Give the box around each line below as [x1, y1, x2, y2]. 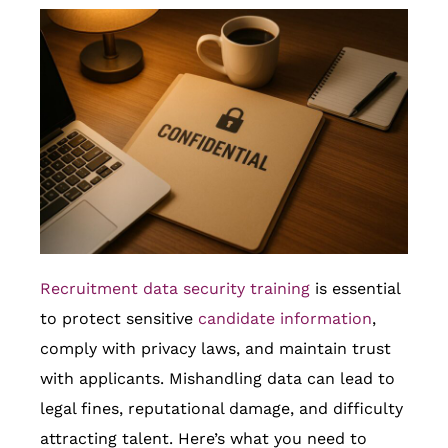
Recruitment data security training [40, 279, 310, 299]
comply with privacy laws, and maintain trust [40, 339, 391, 359]
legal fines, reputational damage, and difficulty [40, 399, 403, 419]
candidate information [198, 309, 372, 329]
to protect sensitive [40, 309, 198, 329]
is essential [310, 279, 400, 299]
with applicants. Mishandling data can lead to [40, 369, 395, 389]
